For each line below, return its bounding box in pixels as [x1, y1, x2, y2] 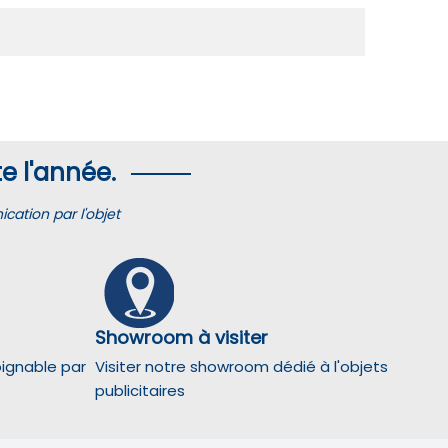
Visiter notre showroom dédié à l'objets [94, 355, 388, 377]
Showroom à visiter [94, 324, 268, 350]
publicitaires [94, 379, 185, 401]
